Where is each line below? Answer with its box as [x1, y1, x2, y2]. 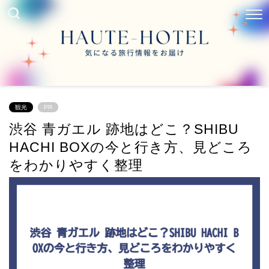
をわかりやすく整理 [9, 157, 143, 173]
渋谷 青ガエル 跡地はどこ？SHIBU [9, 121, 239, 137]
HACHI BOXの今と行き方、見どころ [9, 139, 252, 155]
